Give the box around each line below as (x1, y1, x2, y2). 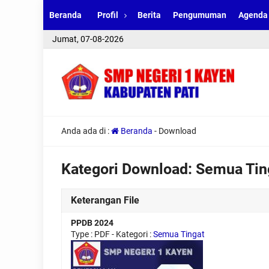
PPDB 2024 (71, 218, 113, 228)
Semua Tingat (153, 229, 205, 239)
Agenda (238, 10, 268, 20)
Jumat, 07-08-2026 (52, 34, 124, 44)
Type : (71, 229, 94, 239)
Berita (138, 10, 161, 20)
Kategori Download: (61, 160, 196, 178)
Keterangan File (71, 195, 139, 206)
